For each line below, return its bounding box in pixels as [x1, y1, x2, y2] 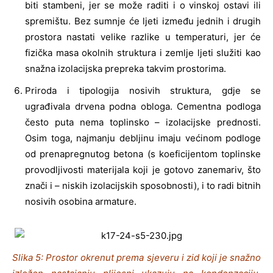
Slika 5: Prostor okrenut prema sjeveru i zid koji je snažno [12, 251, 261, 263]
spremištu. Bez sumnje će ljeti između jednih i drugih [25, 15, 261, 27]
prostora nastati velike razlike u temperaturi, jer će [25, 30, 261, 43]
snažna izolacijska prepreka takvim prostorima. [25, 62, 226, 74]
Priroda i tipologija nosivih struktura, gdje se [25, 84, 261, 96]
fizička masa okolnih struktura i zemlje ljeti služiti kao [25, 46, 261, 58]
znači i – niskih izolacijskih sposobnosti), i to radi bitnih [25, 179, 261, 191]
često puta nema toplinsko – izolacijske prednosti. [25, 116, 261, 128]
